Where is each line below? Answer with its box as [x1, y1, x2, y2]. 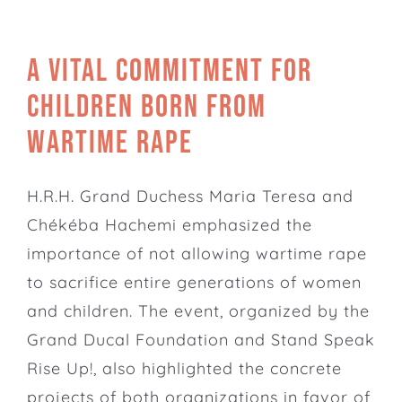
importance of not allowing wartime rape [26, 243, 367, 265]
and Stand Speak [228, 329, 375, 351]
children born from [26, 87, 267, 127]
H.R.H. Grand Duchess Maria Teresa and [26, 186, 354, 207]
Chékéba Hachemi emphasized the [26, 214, 312, 236]
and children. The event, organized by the [26, 301, 370, 322]
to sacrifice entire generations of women [26, 272, 362, 293]
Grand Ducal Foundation [26, 329, 229, 351]
